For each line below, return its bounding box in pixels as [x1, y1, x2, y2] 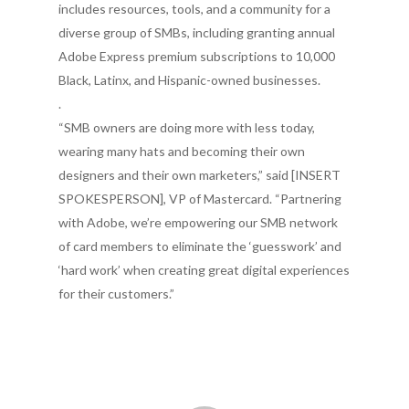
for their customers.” [58, 286, 174, 301]
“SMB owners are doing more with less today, [58, 120, 315, 135]
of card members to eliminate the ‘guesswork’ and [58, 238, 341, 254]
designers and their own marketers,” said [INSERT [58, 167, 341, 183]
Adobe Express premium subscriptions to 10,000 [58, 48, 335, 64]
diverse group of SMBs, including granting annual [58, 25, 335, 40]
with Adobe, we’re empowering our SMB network [58, 215, 338, 230]
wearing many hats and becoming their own [58, 143, 305, 159]
